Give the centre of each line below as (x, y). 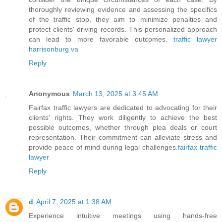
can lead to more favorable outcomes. (101, 39)
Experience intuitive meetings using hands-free (123, 216)
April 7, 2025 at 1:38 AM (74, 202)
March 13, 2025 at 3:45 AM (115, 94)
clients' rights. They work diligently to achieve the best (123, 118)
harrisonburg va (54, 49)
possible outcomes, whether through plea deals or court (123, 128)
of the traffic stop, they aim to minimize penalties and (123, 20)
